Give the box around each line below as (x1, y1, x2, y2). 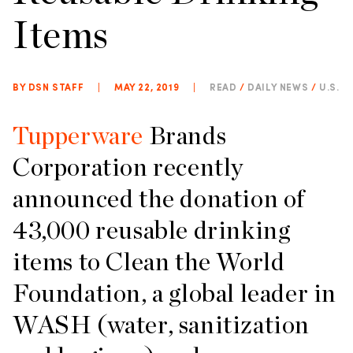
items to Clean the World (13, 246, 285, 277)
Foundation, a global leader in (13, 277, 337, 308)
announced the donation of (13, 183, 306, 214)
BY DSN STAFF (13, 84, 84, 93)
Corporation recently (13, 151, 244, 182)
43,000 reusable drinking (13, 214, 291, 245)
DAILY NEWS (247, 84, 309, 93)
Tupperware (13, 120, 144, 150)
